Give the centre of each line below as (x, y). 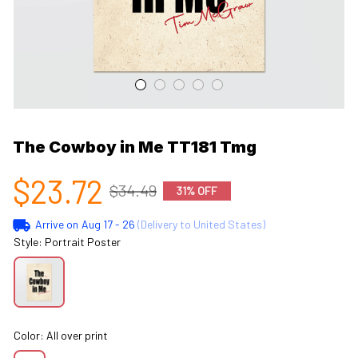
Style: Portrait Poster (67, 241)
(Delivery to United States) (200, 224)
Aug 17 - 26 (108, 224)
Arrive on (56, 224)
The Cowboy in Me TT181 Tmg (135, 147)
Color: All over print (61, 335)
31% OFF (197, 190)
